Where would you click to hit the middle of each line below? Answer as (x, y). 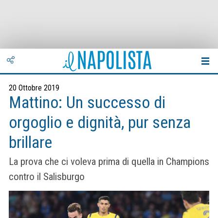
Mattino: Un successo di (87, 102)
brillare (30, 142)
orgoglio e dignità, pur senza (100, 122)
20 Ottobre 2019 (34, 88)
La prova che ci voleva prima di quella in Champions (109, 162)
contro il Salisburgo (47, 177)
